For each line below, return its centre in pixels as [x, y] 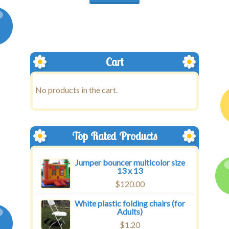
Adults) [130, 211]
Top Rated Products [114, 136]
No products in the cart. [76, 89]
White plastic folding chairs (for [130, 203]
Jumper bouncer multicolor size [130, 162]
